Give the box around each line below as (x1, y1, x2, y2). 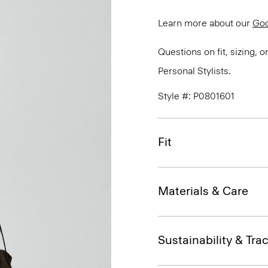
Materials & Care (158, 184, 248, 198)
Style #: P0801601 (158, 90, 234, 102)
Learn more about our (158, 17, 252, 29)
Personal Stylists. (158, 65, 231, 77)
